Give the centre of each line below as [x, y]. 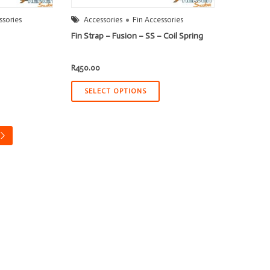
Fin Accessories [158, 19]
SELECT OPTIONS [116, 91]
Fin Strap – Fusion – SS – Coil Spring [137, 36]
